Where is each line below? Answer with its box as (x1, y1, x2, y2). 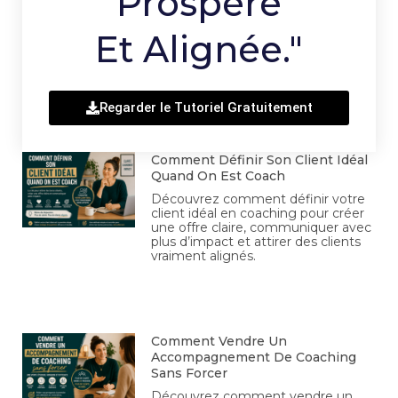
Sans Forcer (151, 364, 228, 381)
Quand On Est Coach (151, 167, 286, 184)
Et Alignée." (95, 27, 303, 71)
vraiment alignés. (151, 247, 257, 264)
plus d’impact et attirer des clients (151, 233, 362, 250)
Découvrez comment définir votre (151, 190, 366, 207)
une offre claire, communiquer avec (151, 219, 372, 235)
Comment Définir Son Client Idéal (151, 151, 369, 168)
